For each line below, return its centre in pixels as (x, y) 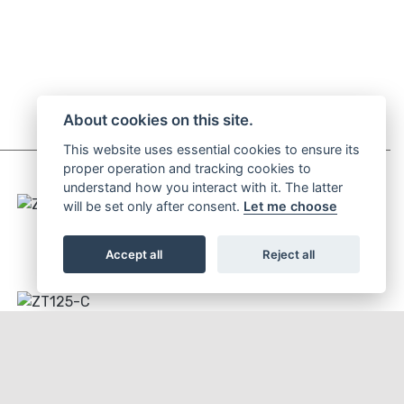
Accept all (134, 254)
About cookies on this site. (158, 120)
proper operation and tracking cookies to (187, 168)
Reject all (289, 254)
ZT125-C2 (193, 230)
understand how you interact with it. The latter (202, 187)
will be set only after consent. (153, 206)
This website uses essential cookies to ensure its (211, 149)
